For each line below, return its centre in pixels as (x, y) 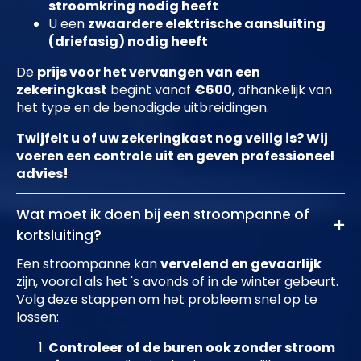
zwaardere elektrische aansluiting (207, 24)
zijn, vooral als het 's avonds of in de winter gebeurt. (177, 282)
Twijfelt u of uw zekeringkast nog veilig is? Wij (172, 139)
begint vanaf (151, 90)
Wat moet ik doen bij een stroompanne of (163, 215)
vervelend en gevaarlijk (241, 264)
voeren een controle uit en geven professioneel (175, 156)
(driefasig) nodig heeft (128, 42)
